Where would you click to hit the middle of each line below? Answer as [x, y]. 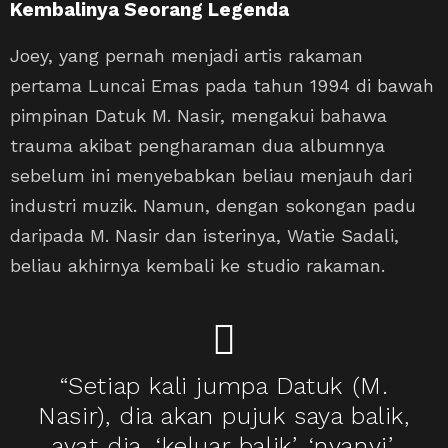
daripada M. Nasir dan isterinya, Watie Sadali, [204, 235]
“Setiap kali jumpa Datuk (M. [224, 385]
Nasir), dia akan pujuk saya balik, [224, 415]
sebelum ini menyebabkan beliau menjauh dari [211, 175]
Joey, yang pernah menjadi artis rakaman [186, 55]
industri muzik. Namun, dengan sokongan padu [213, 205]
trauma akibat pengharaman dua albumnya [197, 145]
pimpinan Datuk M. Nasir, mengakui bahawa [198, 115]
